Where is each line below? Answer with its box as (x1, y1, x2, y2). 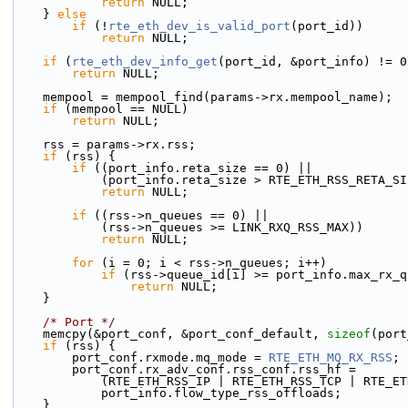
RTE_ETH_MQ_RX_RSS (269, 351, 393, 364)
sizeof (327, 327, 371, 341)
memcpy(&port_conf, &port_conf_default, (43, 327, 327, 341)
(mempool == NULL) (57, 102, 189, 116)
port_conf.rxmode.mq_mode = (72, 351, 269, 364)
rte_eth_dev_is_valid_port (108, 19, 291, 33)
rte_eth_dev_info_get (72, 55, 218, 68)
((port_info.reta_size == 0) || (87, 161, 312, 175)
